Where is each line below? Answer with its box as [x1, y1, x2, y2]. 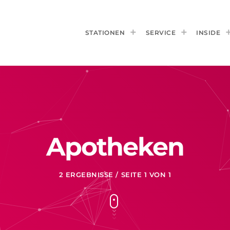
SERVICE [145, 28, 176, 36]
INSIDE [196, 28, 220, 36]
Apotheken [46, 131, 184, 162]
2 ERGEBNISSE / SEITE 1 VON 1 [59, 170, 171, 179]
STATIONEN [85, 28, 125, 36]
